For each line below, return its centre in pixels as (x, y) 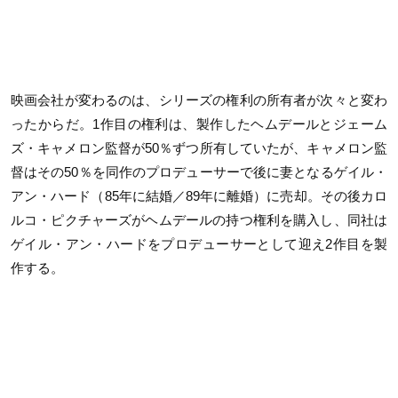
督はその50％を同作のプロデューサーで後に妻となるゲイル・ (199, 172)
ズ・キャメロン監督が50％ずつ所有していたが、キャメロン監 (199, 148)
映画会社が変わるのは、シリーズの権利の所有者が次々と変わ (199, 100)
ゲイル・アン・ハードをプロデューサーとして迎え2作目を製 (199, 244)
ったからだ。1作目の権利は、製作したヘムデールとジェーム (199, 124)
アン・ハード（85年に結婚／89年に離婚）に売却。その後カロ (199, 196)
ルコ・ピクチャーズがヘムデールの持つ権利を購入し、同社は (199, 220)
